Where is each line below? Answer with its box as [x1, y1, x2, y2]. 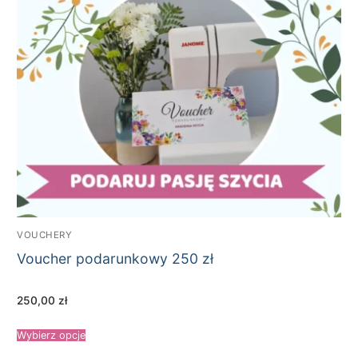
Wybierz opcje [17, 329, 86, 342]
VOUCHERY [17, 229, 73, 241]
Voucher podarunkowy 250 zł [17, 249, 214, 267]
